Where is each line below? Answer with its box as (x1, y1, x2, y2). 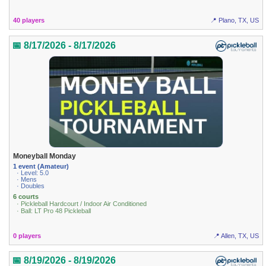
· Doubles (17, 182, 45, 190)
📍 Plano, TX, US (210, 17, 259, 24)
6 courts (13, 193, 39, 201)
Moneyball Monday (13, 151, 77, 160)
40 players (13, 17, 45, 24)
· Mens (17, 176, 37, 183)
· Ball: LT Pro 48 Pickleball (17, 207, 91, 215)
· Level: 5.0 (17, 169, 49, 177)
